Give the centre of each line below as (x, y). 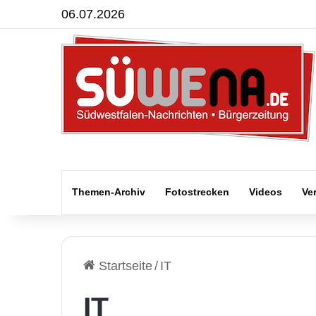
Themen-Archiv (109, 192)
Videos (266, 192)
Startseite (124, 266)
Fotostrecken (197, 192)
